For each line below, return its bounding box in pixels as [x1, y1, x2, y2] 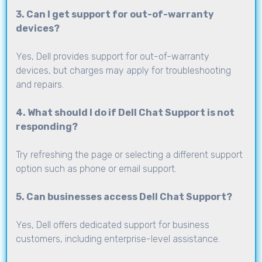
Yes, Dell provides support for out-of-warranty [16, 50, 209, 62]
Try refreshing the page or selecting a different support [16, 149, 243, 160]
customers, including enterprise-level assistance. [16, 233, 220, 244]
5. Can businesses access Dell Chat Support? [16, 191, 232, 202]
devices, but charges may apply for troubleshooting [16, 64, 231, 76]
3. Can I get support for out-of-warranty [16, 8, 214, 20]
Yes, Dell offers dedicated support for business [16, 219, 209, 230]
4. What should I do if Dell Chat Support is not [16, 106, 235, 118]
